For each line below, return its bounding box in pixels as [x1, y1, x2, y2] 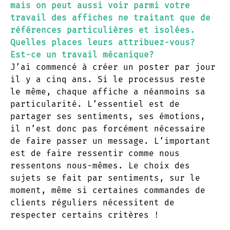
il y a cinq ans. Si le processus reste [10, 74, 205, 84]
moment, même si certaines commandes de [10, 185, 205, 195]
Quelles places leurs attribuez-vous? [10, 37, 195, 47]
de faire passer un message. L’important [10, 136, 210, 146]
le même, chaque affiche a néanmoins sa [10, 86, 205, 97]
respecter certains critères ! [10, 209, 159, 220]
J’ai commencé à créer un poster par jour [10, 62, 216, 72]
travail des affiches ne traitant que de [10, 12, 210, 23]
